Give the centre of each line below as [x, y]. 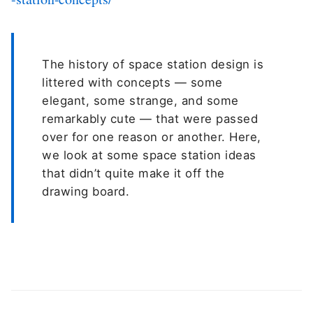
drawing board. [86, 192]
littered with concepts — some [132, 83]
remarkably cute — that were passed [150, 119]
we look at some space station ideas [149, 155]
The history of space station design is [153, 65]
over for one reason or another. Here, [152, 137]
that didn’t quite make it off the [133, 174]
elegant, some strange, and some [140, 101]
